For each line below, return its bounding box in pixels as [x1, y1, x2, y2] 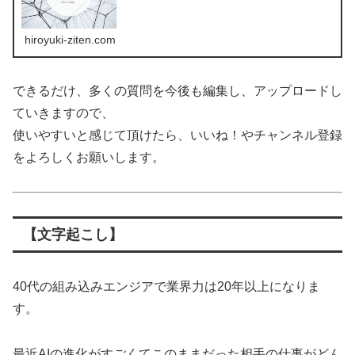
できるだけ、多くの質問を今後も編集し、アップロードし [13, 84, 342, 98]
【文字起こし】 [22, 227, 123, 243]
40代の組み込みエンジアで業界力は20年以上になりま [13, 280, 320, 294]
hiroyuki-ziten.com [25, 33, 116, 47]
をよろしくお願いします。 [13, 151, 165, 165]
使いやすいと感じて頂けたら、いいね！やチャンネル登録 [13, 128, 342, 143]
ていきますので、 [13, 106, 114, 120]
